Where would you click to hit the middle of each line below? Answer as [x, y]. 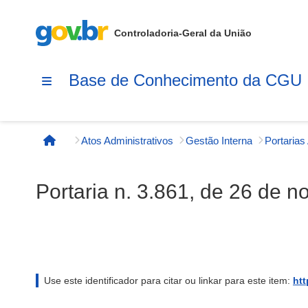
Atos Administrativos [127, 140]
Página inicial [85, 147]
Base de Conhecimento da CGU [185, 80]
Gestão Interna [219, 140]
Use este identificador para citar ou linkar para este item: [168, 280]
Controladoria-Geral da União [183, 33]
